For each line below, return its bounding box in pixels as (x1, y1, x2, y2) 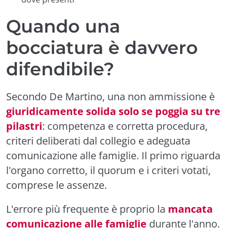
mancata (168, 202, 213, 216)
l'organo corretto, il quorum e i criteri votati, (6, 163, 211, 177)
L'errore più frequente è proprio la (6, 202, 168, 216)
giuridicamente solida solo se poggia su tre (6, 104, 220, 118)
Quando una (6, 15, 120, 37)
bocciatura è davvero (6, 37, 198, 59)
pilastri (6, 119, 42, 133)
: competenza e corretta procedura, (42, 119, 208, 133)
